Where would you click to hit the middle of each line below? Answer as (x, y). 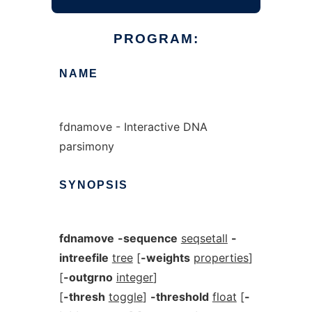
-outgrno (88, 277)
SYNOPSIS (93, 185)
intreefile (84, 258)
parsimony (86, 146)
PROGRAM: (156, 39)
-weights (165, 258)
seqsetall (204, 238)
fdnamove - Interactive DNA (133, 127)
